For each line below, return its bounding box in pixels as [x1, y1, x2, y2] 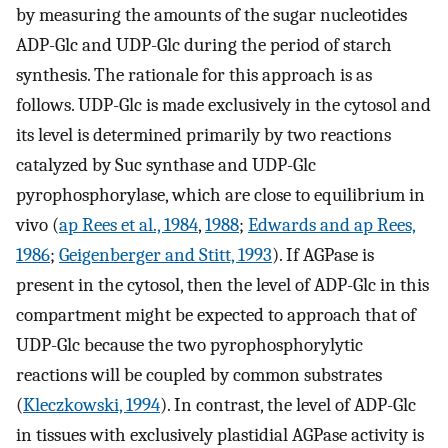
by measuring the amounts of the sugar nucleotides [16, 4, 407, 27]
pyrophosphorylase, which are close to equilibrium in [16, 184, 425, 207]
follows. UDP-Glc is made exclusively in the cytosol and [16, 94, 431, 117]
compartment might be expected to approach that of [16, 304, 416, 327]
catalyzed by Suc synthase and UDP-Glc [16, 154, 316, 177]
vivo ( [16, 214, 59, 237]
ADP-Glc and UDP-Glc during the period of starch [16, 34, 392, 57]
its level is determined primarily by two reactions [16, 124, 391, 147]
